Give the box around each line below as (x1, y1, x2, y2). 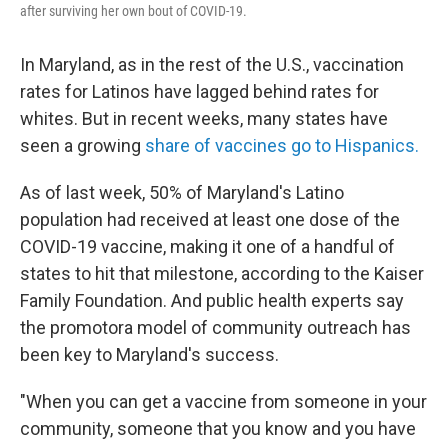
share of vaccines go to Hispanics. (145, 135, 419, 156)
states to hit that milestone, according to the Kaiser (20, 263, 424, 284)
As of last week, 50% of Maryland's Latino (20, 182, 344, 203)
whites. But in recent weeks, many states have (20, 108, 388, 129)
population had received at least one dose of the (20, 209, 400, 230)
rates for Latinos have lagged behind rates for (20, 81, 379, 102)
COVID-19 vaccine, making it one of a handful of (20, 236, 395, 257)
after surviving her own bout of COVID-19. (20, 3, 247, 19)
